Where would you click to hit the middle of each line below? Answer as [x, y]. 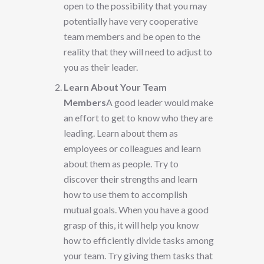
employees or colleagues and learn [132, 148]
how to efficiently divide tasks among [139, 240]
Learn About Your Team [115, 87]
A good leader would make [160, 103]
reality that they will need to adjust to [138, 52]
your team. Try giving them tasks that [138, 256]
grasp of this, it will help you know [131, 225]
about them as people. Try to [121, 164]
